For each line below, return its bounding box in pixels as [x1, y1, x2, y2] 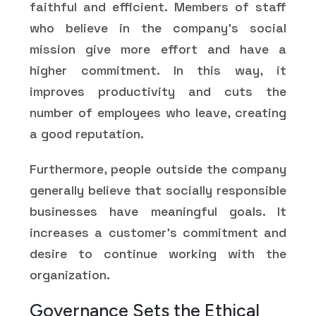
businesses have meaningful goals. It [30, 202, 286, 219]
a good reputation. [30, 125, 144, 142]
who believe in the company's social [30, 19, 286, 36]
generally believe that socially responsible [30, 181, 286, 198]
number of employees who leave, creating [30, 104, 286, 121]
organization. [30, 266, 110, 283]
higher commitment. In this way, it [30, 61, 286, 78]
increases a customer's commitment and [30, 224, 286, 241]
